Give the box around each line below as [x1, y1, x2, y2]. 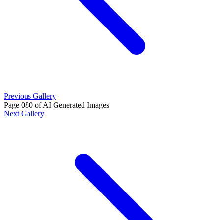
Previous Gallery [4, 92, 56, 101]
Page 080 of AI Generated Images [4, 101, 109, 110]
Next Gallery [4, 110, 44, 118]
